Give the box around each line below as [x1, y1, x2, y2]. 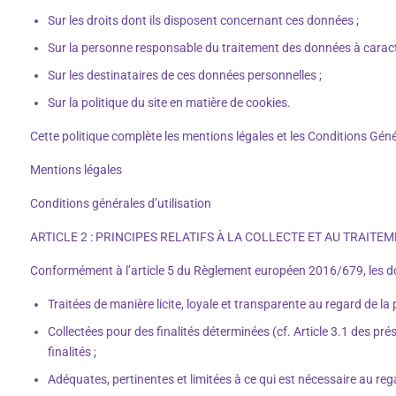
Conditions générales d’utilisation [30, 195, 211, 210]
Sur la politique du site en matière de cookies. [48, 95, 293, 110]
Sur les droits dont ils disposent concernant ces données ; [48, 12, 362, 27]
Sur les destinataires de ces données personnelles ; [48, 67, 324, 82]
